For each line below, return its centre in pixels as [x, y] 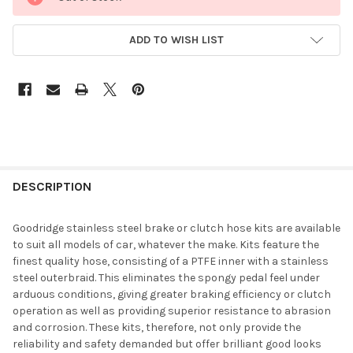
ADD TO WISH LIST [176, 39]
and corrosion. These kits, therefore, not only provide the [157, 328]
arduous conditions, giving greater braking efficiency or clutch [172, 295]
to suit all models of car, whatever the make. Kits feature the [166, 245]
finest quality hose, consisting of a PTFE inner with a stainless [171, 262]
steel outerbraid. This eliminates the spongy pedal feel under [166, 278]
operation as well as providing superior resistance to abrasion [172, 311]
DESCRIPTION [52, 187]
